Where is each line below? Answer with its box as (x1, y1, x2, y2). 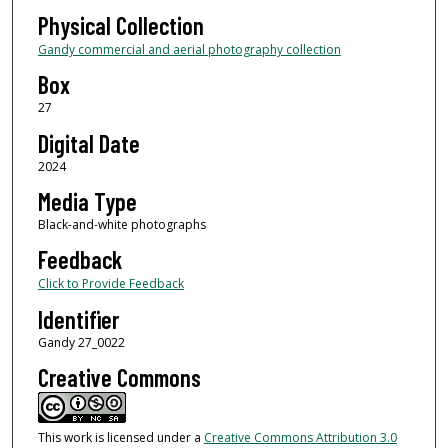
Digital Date (37, 128, 140, 158)
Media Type (37, 187, 137, 217)
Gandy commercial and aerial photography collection (37, 40, 341, 58)
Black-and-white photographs (37, 216, 206, 234)
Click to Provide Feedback (37, 275, 184, 293)
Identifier (37, 304, 119, 334)
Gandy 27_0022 (37, 333, 125, 351)
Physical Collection (37, 10, 204, 40)
